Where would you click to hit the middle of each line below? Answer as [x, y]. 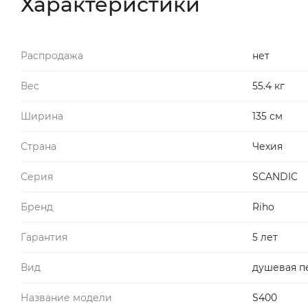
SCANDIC [275, 176]
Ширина [42, 116]
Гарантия [44, 237]
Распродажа [52, 55]
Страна [38, 146]
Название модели [66, 297]
